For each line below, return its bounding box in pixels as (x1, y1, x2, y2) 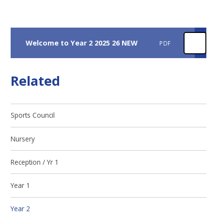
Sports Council (11, 110, 55, 120)
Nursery (11, 134, 35, 143)
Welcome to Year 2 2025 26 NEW (25, 38, 138, 48)
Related (11, 72, 61, 90)
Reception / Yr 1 (11, 157, 59, 167)
